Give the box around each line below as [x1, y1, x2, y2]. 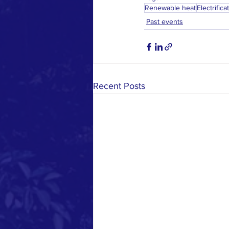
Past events [146, 17, 183, 26]
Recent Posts [93, 81, 145, 91]
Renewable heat [145, 4, 196, 12]
